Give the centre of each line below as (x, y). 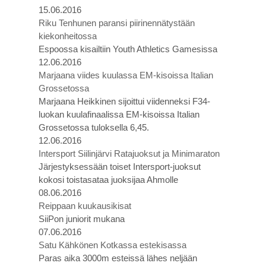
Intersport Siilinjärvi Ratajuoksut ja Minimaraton (129, 153)
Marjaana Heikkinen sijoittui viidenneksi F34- (124, 101)
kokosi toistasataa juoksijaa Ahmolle (108, 180)
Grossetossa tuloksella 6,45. (94, 127)
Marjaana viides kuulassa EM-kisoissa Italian (126, 75)
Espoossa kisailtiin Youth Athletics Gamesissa (128, 49)
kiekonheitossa (68, 36)
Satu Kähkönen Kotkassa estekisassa (113, 245)
